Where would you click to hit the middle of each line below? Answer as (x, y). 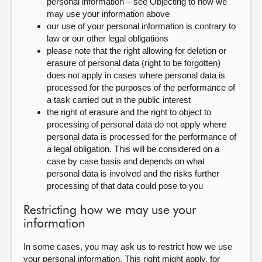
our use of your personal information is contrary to (141, 26)
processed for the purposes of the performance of (141, 87)
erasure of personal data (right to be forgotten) (134, 63)
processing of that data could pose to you (125, 186)
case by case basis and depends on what (126, 161)
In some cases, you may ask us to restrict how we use (128, 247)
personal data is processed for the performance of (142, 137)
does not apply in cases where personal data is (136, 75)
